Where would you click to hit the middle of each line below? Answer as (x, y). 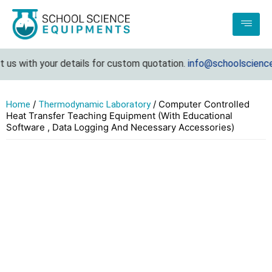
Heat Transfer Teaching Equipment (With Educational (119, 116)
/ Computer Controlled (200, 104)
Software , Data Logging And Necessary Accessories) (120, 127)
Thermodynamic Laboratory (94, 105)
